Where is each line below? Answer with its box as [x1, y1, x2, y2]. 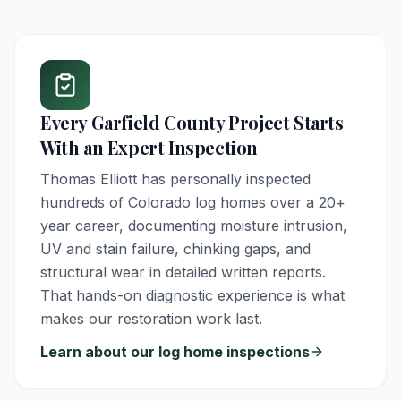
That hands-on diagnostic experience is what [40, 286, 345, 304]
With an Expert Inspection [40, 135, 259, 159]
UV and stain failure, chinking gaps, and [40, 240, 311, 258]
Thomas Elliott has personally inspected [40, 170, 311, 188]
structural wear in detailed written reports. [40, 263, 326, 281]
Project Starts [224, 110, 344, 134]
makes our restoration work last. [40, 310, 262, 328]
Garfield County [90, 110, 225, 134]
